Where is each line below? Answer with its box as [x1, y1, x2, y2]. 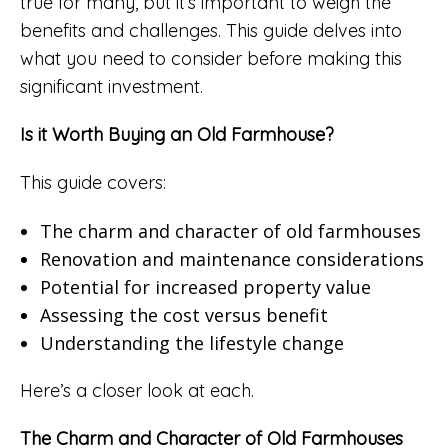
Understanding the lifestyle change [39, 330, 344, 355]
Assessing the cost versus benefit [39, 302, 328, 327]
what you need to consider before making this [20, 46, 402, 70]
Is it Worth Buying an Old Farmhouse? [20, 122, 334, 146]
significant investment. [20, 74, 203, 98]
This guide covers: [20, 170, 166, 194]
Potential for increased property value [39, 274, 371, 299]
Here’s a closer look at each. [20, 378, 254, 402]
